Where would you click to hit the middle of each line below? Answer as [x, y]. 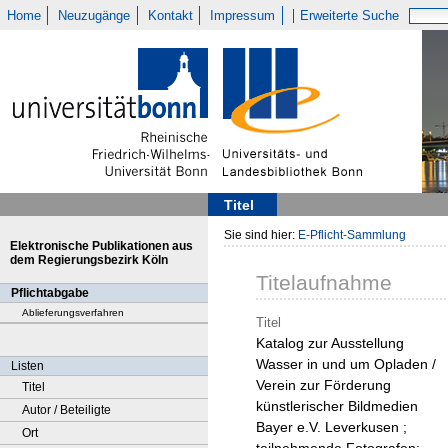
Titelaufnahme [324, 283]
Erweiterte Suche [350, 15]
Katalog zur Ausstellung [330, 343]
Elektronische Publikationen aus [101, 246]
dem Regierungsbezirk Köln [89, 260]
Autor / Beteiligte [66, 410]
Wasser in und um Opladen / [346, 364]
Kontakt [170, 15]
